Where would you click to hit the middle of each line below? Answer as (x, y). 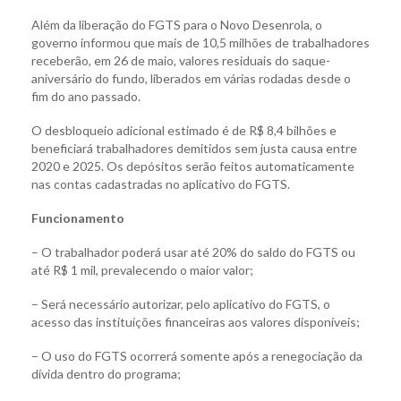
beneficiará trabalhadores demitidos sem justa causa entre (194, 149)
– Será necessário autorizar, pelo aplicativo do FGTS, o (181, 304)
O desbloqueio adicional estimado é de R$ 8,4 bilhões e (184, 131)
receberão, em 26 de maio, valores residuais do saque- (181, 61)
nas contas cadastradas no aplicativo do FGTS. (161, 184)
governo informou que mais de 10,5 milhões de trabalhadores (200, 43)
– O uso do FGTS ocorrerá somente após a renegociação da (197, 356)
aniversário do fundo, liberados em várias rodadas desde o (191, 79)
